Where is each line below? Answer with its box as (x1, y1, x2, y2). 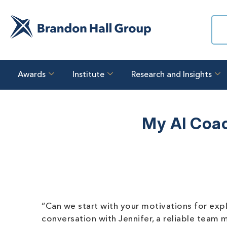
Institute (72, 70, 104, 79)
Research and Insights (131, 70, 212, 79)
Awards (18, 70, 46, 79)
